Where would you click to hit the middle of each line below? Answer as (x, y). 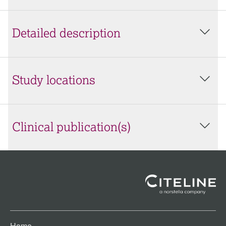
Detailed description (66, 34)
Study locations (54, 81)
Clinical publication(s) (71, 128)
